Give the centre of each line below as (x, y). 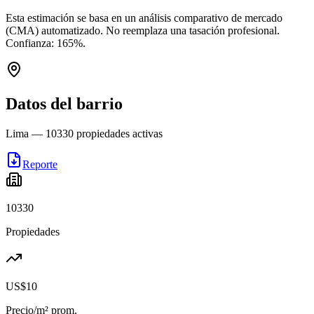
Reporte (40, 164)
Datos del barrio (64, 103)
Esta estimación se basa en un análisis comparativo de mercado (144, 18)
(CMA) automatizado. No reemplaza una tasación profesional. (143, 30)
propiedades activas (118, 133)
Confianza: (31, 43)
